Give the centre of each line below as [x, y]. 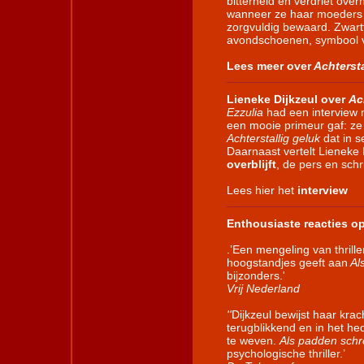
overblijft [251, 165]
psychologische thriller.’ [286, 354]
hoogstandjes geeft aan [287, 263]
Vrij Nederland [263, 289]
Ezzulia [245, 113]
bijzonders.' [256, 276]
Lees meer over [269, 66]
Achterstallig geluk [273, 139]
